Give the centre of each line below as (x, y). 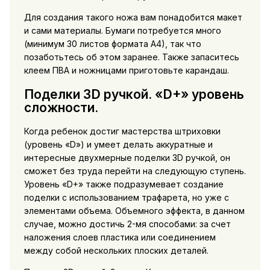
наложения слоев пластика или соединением (120, 237)
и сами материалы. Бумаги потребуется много (122, 31)
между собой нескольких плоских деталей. (116, 251)
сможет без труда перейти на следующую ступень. (135, 171)
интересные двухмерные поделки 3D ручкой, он (127, 158)
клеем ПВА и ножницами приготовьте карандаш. (126, 71)
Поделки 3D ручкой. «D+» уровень (134, 94)
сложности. (61, 107)
